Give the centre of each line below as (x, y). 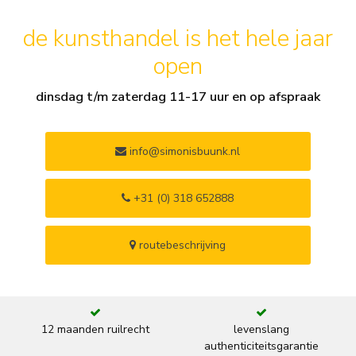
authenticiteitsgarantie (261, 346)
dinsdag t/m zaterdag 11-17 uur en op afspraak (178, 97)
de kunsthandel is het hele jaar (178, 39)
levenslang (261, 329)
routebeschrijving (181, 245)
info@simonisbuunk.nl (184, 151)
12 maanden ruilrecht (95, 329)
